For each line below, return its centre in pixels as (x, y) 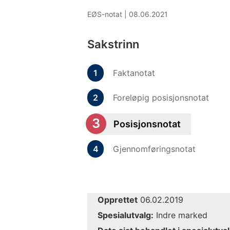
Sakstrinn (113, 44)
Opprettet (118, 199)
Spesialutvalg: (126, 215)
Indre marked (180, 215)
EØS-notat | (108, 14)
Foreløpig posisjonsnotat (161, 97)
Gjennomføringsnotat (154, 149)
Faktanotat (134, 73)
